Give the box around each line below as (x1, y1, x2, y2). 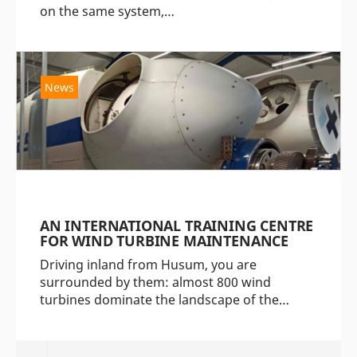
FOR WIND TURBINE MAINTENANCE (40, 230, 288, 250)
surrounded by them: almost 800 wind (40, 273, 271, 291)
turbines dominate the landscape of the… (40, 291, 289, 308)
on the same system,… (40, 2, 175, 20)
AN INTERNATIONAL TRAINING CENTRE (40, 215, 314, 235)
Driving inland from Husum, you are (40, 256, 257, 273)
